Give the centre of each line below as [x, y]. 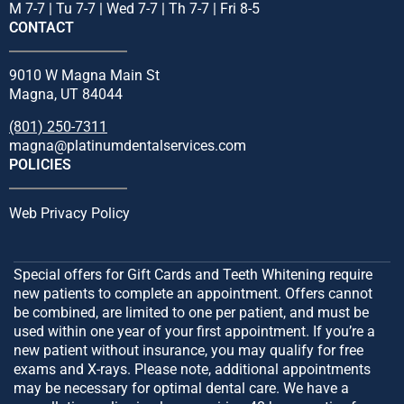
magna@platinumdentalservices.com [128, 146]
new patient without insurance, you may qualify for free [188, 350]
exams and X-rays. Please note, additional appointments [192, 369]
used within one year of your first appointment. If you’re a [194, 331]
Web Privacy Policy [69, 213]
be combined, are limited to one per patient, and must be [191, 312]
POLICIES [40, 165]
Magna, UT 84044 [66, 95]
